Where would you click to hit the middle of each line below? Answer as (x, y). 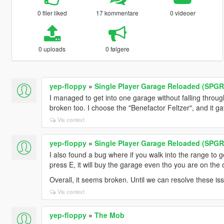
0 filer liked (52, 12)
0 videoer (182, 12)
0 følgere (117, 48)
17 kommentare (117, 12)
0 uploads (52, 48)
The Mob (109, 215)
